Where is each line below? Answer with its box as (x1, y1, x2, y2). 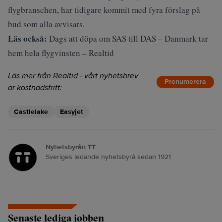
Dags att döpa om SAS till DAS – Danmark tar (49, 33, 208, 44)
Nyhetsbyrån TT (46, 143, 96, 151)
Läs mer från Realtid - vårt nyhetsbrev (8, 71, 138, 81)
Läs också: (8, 32, 47, 45)
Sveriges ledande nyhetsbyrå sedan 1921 (46, 153, 171, 161)
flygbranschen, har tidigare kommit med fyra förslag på (8, 4, 200, 15)
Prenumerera (165, 77, 206, 86)
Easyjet (60, 108, 83, 116)
